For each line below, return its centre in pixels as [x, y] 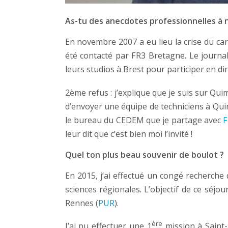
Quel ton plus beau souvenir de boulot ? [144, 154]
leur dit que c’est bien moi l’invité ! [129, 134]
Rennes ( [81, 203]
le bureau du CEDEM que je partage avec [144, 120]
